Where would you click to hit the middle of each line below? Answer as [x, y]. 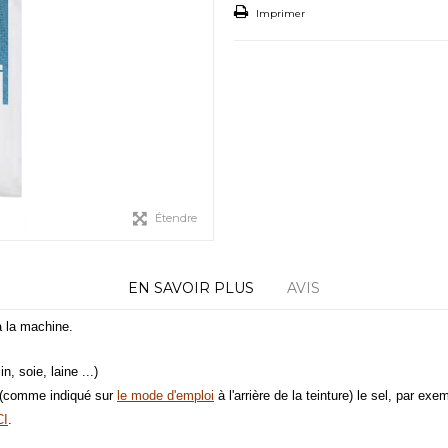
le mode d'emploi [165, 395]
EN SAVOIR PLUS [191, 288]
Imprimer [279, 13]
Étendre [176, 218]
